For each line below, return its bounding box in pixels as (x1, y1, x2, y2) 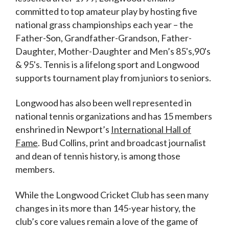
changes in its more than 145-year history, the (15, 202, 196, 214)
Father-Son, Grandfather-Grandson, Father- (15, 32, 192, 43)
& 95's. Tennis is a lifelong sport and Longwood (15, 58, 199, 70)
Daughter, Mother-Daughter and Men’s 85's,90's (15, 45, 211, 57)
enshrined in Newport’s (15, 124, 111, 135)
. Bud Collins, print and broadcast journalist (38, 137, 206, 149)
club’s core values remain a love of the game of (15, 215, 198, 227)
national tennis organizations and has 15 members (15, 110, 212, 122)
